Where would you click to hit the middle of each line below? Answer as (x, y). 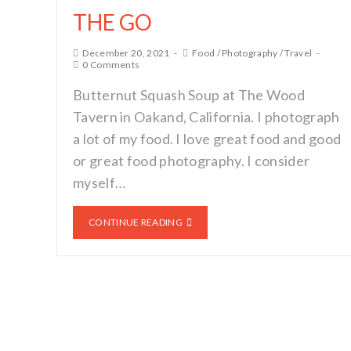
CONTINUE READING (136, 222)
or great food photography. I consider (192, 160)
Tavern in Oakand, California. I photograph (206, 116)
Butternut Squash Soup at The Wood (189, 94)
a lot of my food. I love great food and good (207, 138)
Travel (299, 52)
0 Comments (111, 64)
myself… (100, 182)
